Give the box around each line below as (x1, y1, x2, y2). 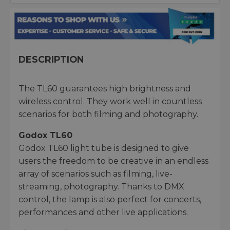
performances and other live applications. (18, 207, 188, 218)
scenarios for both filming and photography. (18, 109, 198, 120)
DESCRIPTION (18, 54, 84, 65)
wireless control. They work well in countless (18, 97, 202, 107)
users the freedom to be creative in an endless (18, 156, 208, 166)
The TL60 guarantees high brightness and (18, 84, 191, 94)
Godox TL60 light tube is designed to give (18, 143, 189, 154)
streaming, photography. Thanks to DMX (18, 182, 184, 192)
